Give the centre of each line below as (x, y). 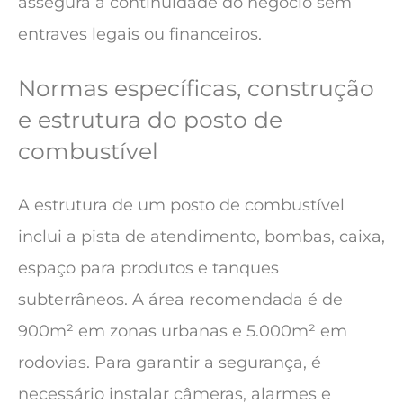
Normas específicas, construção (196, 89)
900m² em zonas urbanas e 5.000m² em (183, 331)
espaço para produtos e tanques (148, 269)
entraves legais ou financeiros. (140, 35)
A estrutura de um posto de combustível (181, 206)
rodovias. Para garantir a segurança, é (170, 363)
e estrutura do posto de (150, 120)
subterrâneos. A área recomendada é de (180, 300)
